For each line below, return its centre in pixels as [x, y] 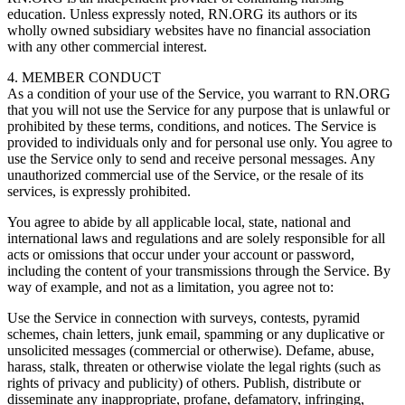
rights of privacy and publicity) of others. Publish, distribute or [184, 382]
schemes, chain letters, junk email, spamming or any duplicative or [196, 334]
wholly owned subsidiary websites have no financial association [189, 30]
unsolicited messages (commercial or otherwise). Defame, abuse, [191, 350]
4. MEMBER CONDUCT [86, 77]
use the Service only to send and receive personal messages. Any [191, 158]
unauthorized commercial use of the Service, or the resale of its [185, 174]
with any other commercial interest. [107, 46]
